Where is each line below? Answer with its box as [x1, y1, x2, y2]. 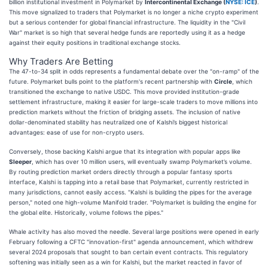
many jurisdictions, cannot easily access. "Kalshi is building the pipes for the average [9, 188, 252, 196]
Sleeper [9, 157, 32, 165]
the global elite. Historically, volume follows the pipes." [9, 208, 163, 216]
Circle [214, 77, 232, 85]
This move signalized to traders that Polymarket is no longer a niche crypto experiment [9, 8, 258, 16]
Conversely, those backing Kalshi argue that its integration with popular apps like [9, 147, 240, 155]
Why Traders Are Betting [9, 55, 113, 67]
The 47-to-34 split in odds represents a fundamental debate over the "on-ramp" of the [9, 67, 259, 75]
